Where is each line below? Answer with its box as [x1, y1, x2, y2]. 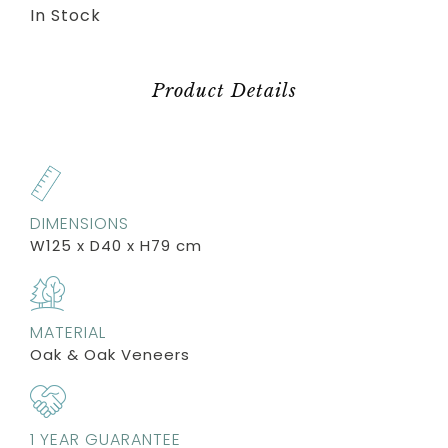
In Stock [30, 3, 101, 27]
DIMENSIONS [30, 211, 129, 235]
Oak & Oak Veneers [30, 343, 190, 365]
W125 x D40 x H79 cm [30, 234, 202, 256]
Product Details [151, 79, 297, 102]
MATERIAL [30, 320, 106, 344]
